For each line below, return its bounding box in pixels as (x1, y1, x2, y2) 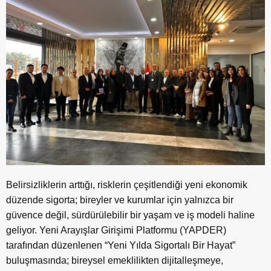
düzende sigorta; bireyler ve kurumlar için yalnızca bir (6, 194, 233, 205)
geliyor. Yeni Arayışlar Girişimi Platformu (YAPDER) (6, 224, 226, 235)
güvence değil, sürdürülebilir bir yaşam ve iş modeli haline (6, 209, 255, 220)
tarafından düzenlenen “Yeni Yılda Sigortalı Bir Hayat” (6, 240, 235, 250)
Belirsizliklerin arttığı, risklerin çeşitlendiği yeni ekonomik (6, 179, 247, 190)
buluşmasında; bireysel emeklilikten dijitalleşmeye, (6, 255, 223, 266)
